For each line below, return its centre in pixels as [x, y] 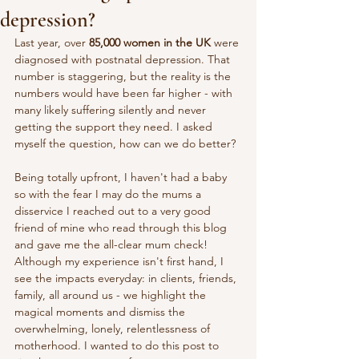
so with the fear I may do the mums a [109, 194]
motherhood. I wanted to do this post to [118, 345]
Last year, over [52, 42]
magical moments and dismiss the [101, 312]
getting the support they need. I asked [115, 127]
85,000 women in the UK [150, 42]
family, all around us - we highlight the [112, 295]
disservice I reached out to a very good [114, 211]
